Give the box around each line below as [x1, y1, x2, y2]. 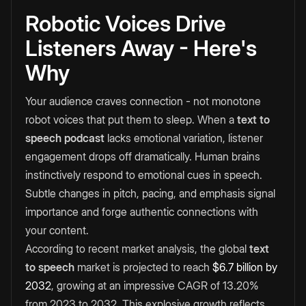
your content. [25, 223, 89, 238]
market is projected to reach [74, 260, 210, 275]
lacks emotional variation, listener [105, 131, 263, 145]
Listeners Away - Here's [25, 35, 257, 62]
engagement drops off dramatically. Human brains [25, 150, 260, 164]
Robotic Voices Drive [25, 10, 226, 38]
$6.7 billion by [210, 260, 277, 275]
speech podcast [25, 131, 105, 145]
